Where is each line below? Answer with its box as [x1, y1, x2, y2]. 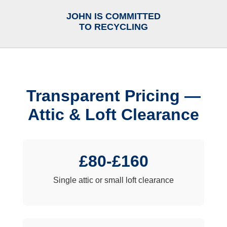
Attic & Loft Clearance [28, 105, 199, 124]
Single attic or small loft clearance [53, 176, 174, 185]
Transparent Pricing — [26, 87, 201, 105]
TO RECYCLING [79, 21, 148, 32]
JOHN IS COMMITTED [66, 11, 161, 21]
